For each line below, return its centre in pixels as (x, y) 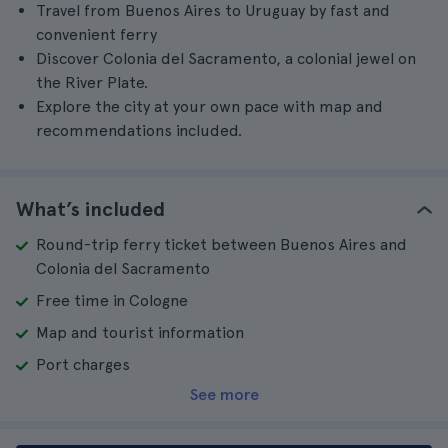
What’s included (90, 209)
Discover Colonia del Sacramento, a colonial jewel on (226, 58)
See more (224, 394)
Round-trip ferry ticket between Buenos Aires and (221, 244)
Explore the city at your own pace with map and (209, 106)
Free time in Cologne (112, 300)
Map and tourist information (140, 332)
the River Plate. (92, 82)
